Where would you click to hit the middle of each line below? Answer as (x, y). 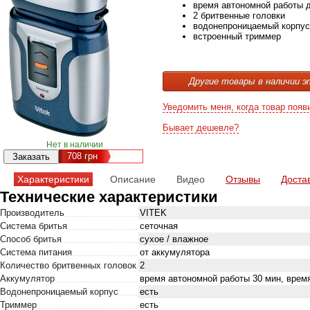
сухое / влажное (174, 239)
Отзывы (243, 179)
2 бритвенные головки (239, 16)
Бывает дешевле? (201, 128)
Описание (133, 179)
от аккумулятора (175, 252)
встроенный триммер (237, 36)
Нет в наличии (75, 145)
